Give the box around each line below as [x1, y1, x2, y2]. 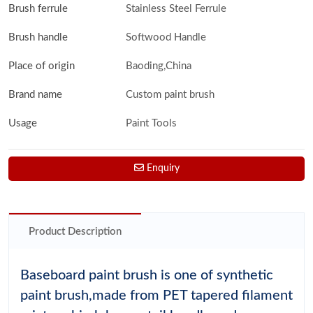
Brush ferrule [8, 3, 68, 15]
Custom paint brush [126, 89, 214, 101]
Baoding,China [126, 61, 191, 72]
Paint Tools [126, 118, 177, 129]
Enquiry [143, 163, 180, 174]
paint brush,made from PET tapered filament [20, 289, 293, 303]
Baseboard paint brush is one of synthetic [20, 268, 273, 283]
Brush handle [8, 32, 68, 43]
